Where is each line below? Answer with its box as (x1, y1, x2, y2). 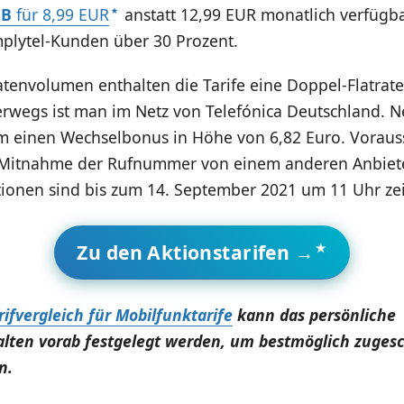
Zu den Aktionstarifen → (77, 239, 315, 266)
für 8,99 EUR (11, 4, 109, 26)
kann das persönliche (232, 304, 396, 326)
